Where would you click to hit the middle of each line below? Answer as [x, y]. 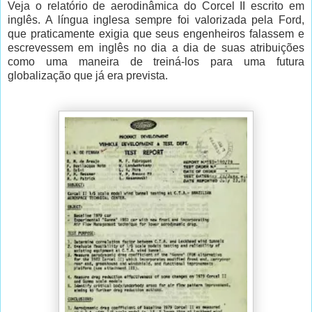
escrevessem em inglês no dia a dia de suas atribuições [156, 47]
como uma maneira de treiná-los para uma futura [156, 61]
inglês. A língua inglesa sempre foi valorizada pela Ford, [156, 19]
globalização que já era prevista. [88, 75]
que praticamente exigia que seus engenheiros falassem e [156, 33]
